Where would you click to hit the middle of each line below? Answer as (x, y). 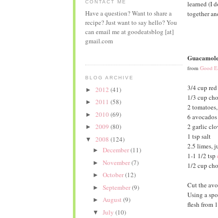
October (114, 175)
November (117, 162)
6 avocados (202, 117)
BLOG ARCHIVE (109, 78)
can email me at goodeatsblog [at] (129, 32)
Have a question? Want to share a (128, 13)
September (118, 187)
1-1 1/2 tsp (202, 155)
